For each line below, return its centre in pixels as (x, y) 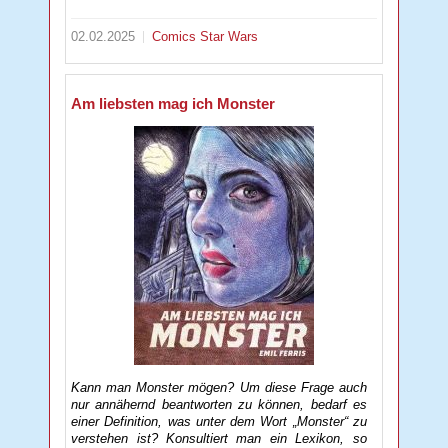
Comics (176, 37)
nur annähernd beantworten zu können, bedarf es (219, 404)
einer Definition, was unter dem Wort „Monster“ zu (219, 421)
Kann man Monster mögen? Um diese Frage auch (219, 387)
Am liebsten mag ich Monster (173, 103)
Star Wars (229, 37)
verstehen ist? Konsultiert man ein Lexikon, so (219, 438)
